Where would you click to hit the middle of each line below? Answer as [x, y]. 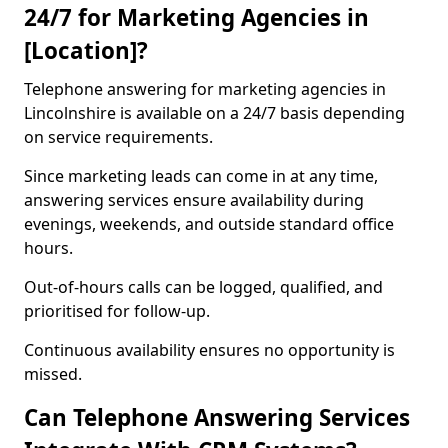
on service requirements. [118, 137]
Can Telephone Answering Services [217, 417]
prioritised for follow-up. [117, 311]
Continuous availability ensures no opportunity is [209, 350]
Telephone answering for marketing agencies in [205, 89]
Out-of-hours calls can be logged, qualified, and [203, 287]
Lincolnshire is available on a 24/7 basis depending [214, 113]
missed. [53, 374]
